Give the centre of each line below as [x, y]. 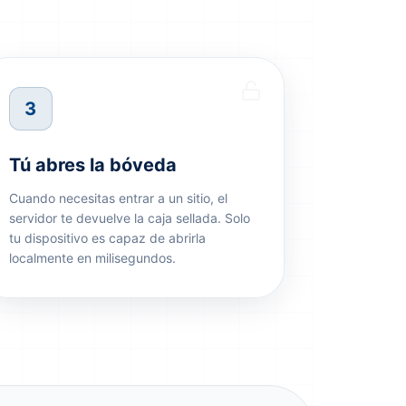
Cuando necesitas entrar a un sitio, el [118, 198]
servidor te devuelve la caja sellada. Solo [129, 218]
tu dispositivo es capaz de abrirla [107, 238]
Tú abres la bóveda [92, 165]
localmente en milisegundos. [92, 258]
